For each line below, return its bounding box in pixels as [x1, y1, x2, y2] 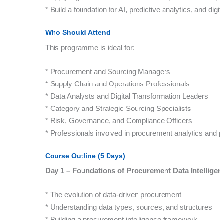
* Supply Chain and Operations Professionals [45, 80, 190, 88]
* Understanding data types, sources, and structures [45, 203, 212, 211]
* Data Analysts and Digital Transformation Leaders [45, 92, 208, 100]
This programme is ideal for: [45, 43, 135, 52]
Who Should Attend [45, 28, 110, 36]
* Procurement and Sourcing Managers [45, 67, 170, 76]
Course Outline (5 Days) [45, 152, 125, 160]
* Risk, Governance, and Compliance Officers [45, 116, 192, 125]
